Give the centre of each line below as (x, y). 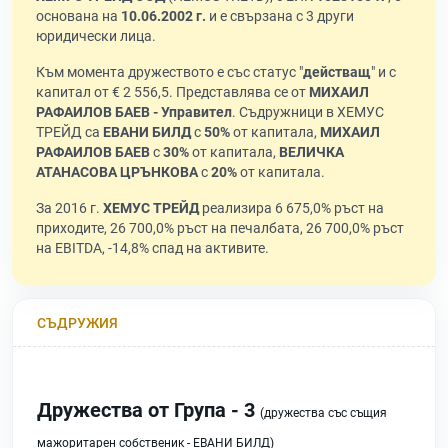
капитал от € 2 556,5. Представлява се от (172, 92)
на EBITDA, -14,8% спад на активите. (152, 248)
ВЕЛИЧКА (311, 152)
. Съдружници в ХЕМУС (308, 112)
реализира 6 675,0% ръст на (291, 208)
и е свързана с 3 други (280, 16)
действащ (337, 72)
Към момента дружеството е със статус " (169, 72)
